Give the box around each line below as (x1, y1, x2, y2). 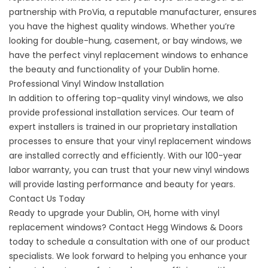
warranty (32, 163, 69, 176)
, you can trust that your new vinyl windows (69, 163, 249, 176)
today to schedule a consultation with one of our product (9, 235, 250, 248)
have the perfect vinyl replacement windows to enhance (9, 48, 248, 61)
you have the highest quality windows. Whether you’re (9, 20, 235, 32)
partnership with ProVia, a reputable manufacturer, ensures (9, 5, 257, 18)
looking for (9, 34, 55, 47)
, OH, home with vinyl (133, 206, 220, 219)
